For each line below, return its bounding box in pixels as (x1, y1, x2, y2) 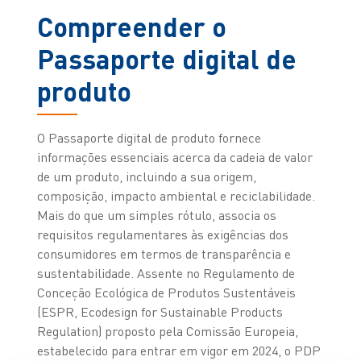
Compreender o (36, 9, 226, 43)
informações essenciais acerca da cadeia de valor (36, 148, 313, 165)
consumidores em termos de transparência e (36, 245, 291, 262)
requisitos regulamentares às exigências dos (36, 226, 288, 243)
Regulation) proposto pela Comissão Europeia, (36, 322, 298, 339)
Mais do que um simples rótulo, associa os (36, 206, 276, 223)
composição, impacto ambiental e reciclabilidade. (36, 187, 315, 204)
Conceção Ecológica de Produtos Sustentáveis (36, 284, 296, 301)
